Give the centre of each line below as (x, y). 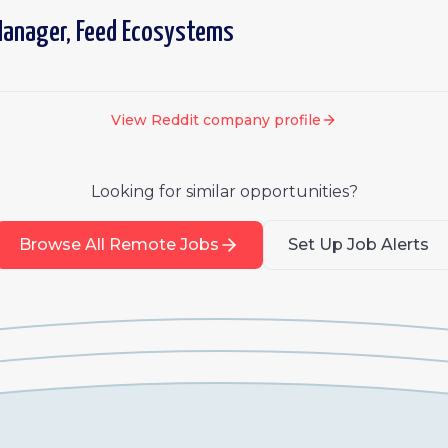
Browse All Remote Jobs (118, 244)
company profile (260, 120)
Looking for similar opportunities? (224, 191)
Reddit (175, 120)
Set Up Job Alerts (358, 244)
